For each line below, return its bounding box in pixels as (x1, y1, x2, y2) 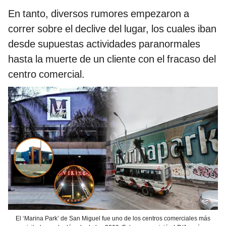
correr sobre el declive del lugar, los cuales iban (8, 22, 216, 35)
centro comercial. (8, 68, 85, 80)
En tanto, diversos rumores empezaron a (8, 7, 189, 20)
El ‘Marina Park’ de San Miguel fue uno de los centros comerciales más (16, 215, 210, 222)
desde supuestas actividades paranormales (8, 37, 200, 50)
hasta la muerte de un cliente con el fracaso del (8, 52, 216, 65)
